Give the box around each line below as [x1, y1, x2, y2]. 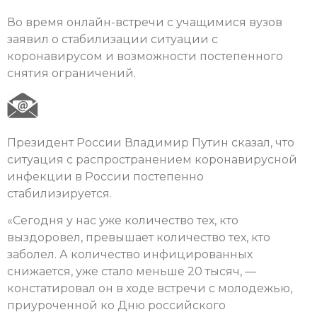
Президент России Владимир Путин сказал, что [7, 135, 294, 149]
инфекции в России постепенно [7, 169, 204, 183]
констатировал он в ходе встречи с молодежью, [7, 281, 292, 295]
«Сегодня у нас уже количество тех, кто [7, 213, 238, 227]
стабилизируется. [7, 186, 112, 200]
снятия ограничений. [7, 66, 136, 80]
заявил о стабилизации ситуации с [7, 32, 218, 46]
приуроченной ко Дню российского [7, 298, 226, 312]
